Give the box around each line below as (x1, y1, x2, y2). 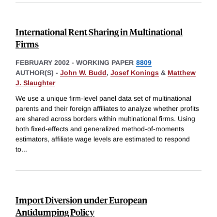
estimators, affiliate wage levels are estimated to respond (15, 135, 190, 143)
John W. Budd (60, 69, 107, 77)
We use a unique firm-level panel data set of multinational (15, 94, 191, 102)
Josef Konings (110, 69, 159, 77)
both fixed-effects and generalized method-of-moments (15, 124, 184, 133)
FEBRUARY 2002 (15, 59, 70, 67)
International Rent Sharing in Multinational (15, 26, 183, 38)
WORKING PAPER (76, 59, 134, 67)
